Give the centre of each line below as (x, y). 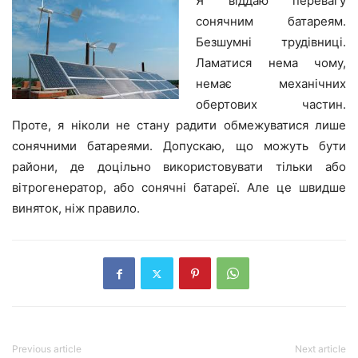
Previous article (47, 349)
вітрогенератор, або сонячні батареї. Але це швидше (179, 188)
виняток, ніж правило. (76, 209)
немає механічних (271, 84)
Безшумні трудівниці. (271, 42)
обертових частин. (271, 105)
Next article (320, 349)
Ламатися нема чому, (271, 63)
